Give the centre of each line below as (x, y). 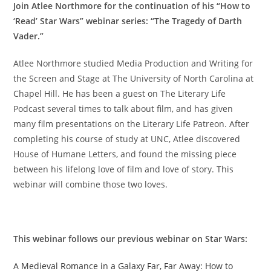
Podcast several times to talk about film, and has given (123, 109)
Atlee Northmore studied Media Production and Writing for (133, 64)
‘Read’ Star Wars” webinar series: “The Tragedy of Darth (128, 21)
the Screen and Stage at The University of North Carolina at (134, 79)
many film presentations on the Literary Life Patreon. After (132, 124)
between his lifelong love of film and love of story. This (124, 169)
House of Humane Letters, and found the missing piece (125, 154)
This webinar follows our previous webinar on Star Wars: (131, 239)
